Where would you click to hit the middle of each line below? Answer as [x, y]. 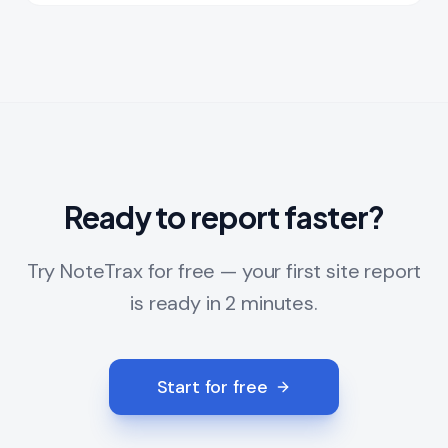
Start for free [212, 387]
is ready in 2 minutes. [224, 303]
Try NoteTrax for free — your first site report [224, 271]
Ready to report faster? [224, 217]
